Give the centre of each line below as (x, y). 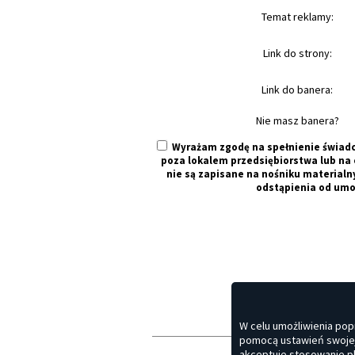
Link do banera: (297, 90)
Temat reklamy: (297, 17)
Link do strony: (297, 53)
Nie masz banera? (297, 121)
